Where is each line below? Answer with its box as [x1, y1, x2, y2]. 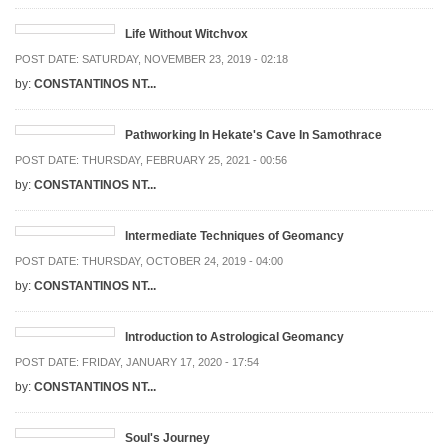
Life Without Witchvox [125, 27, 248, 42]
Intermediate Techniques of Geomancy [125, 229, 344, 244]
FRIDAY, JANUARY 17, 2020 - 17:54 [82, 356, 259, 369]
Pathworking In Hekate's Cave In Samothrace [125, 128, 382, 143]
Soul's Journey [125, 431, 210, 446]
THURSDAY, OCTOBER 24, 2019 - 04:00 [82, 255, 283, 268]
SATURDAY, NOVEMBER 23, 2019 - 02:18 [82, 53, 288, 66]
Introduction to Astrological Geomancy [125, 330, 344, 345]
